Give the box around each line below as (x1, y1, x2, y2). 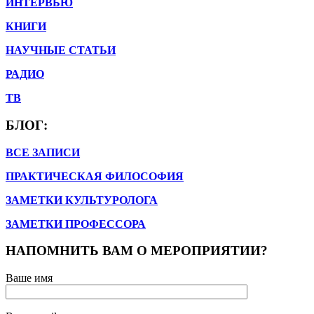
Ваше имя (6, 272, 53, 284)
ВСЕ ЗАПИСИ (6, 146, 80, 158)
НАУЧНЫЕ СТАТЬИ (6, 44, 116, 57)
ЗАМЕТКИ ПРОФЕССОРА (6, 217, 146, 230)
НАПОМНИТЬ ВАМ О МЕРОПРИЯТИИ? (6, 243, 268, 259)
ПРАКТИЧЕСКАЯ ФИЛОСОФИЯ (6, 170, 184, 182)
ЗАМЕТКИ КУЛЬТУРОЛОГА (6, 193, 158, 206)
